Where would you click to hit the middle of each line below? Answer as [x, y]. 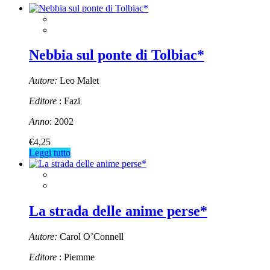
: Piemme [76, 257]
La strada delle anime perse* [118, 211]
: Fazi [68, 101]
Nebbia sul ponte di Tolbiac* [117, 55]
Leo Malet [78, 81]
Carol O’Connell [90, 237]
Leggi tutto [50, 153]
